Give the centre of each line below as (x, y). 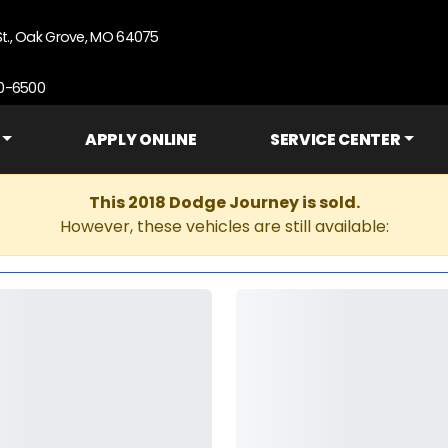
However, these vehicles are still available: (224, 226)
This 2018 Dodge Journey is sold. (224, 202)
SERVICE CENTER (335, 139)
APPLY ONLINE (141, 139)
